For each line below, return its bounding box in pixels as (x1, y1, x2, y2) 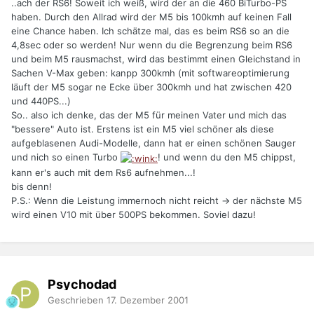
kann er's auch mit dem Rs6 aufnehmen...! (11, 166, 196, 178)
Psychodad (48, 276, 116, 292)
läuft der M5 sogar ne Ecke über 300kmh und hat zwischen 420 (11, 81, 292, 93)
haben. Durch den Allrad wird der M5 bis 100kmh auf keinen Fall (11, 11, 292, 23)
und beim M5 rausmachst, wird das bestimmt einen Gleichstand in (11, 53, 301, 65)
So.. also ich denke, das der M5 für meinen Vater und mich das (11, 109, 287, 121)
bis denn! (11, 180, 52, 192)
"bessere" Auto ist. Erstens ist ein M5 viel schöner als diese (11, 123, 274, 135)
